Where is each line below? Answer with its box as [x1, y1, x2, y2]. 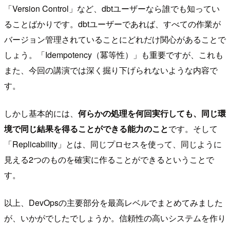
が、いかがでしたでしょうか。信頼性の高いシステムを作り [4, 212, 226, 224]
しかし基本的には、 [4, 107, 78, 119]
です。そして [168, 122, 218, 135]
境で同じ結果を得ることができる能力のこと [4, 122, 168, 135]
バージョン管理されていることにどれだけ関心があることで [4, 33, 226, 45]
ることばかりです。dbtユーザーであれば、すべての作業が [4, 17, 221, 30]
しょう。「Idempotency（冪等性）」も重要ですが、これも [4, 48, 223, 61]
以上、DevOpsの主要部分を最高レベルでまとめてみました [4, 196, 223, 208]
